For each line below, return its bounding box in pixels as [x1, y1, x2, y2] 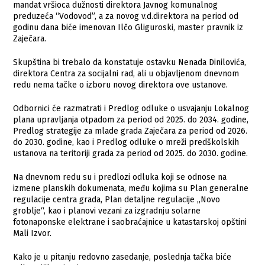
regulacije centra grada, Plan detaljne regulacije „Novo [13, 194, 221, 205]
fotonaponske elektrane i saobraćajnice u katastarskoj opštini [13, 216, 247, 227]
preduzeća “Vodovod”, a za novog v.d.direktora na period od [13, 11, 239, 21]
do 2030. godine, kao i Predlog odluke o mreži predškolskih [13, 137, 240, 147]
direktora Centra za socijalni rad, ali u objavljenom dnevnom [13, 68, 240, 79]
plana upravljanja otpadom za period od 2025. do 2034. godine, [13, 114, 249, 125]
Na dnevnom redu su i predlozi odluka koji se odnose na [13, 172, 227, 182]
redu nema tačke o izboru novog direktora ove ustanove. [13, 79, 228, 90]
